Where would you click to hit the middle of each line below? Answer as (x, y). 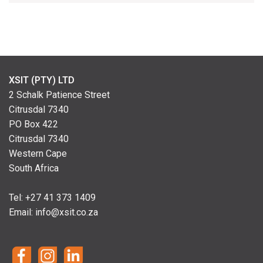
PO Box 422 (33, 124)
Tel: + (20, 198)
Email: (22, 212)
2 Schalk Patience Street (59, 95)
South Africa (34, 168)
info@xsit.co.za (67, 212)
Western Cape (38, 154)
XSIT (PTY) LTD (42, 80)
